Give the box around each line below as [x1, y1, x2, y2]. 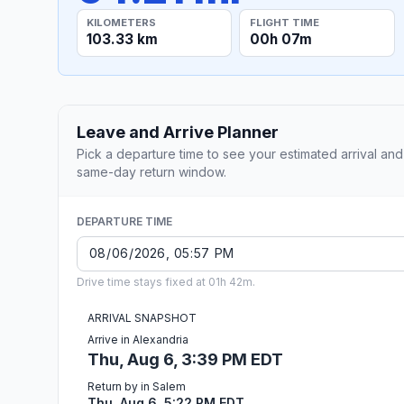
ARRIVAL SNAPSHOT [87, 310, 197, 325]
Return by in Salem [87, 379, 186, 393]
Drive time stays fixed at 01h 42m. [77, 274, 255, 289]
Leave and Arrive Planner [77, 122, 279, 142]
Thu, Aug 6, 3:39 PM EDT [87, 349, 283, 369]
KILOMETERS [87, 15, 157, 29]
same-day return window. [77, 163, 226, 179]
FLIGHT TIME [249, 15, 319, 29]
